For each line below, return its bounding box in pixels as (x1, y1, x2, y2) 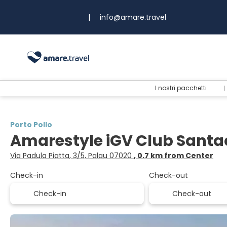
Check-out (148, 170, 188, 180)
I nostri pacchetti (155, 84, 207, 92)
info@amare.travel (100, 12, 166, 22)
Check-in (10, 170, 43, 180)
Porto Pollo (10, 120, 52, 130)
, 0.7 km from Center (134, 150, 213, 161)
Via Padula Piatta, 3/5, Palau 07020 (10, 150, 134, 161)
